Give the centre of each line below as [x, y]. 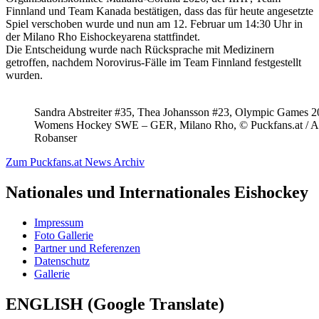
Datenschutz [62, 261]
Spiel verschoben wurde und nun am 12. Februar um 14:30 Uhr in [154, 23]
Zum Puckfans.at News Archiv [75, 162]
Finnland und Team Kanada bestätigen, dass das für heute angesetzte [159, 11]
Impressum [59, 222]
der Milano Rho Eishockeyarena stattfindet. [103, 36]
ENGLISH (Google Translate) [115, 304]
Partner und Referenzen [87, 248]
